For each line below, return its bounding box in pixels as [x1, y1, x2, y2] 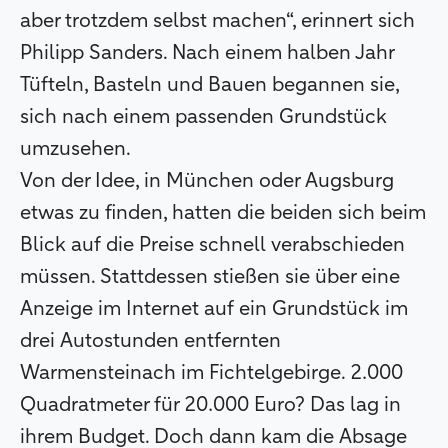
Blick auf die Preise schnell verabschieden [20, 235, 405, 255]
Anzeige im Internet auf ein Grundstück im [20, 299, 408, 319]
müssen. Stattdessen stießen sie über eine [20, 267, 400, 287]
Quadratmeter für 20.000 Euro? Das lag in [20, 395, 401, 415]
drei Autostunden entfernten [20, 331, 281, 351]
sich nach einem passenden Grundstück [20, 107, 387, 127]
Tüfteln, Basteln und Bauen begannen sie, [20, 75, 399, 95]
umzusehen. [20, 139, 135, 159]
